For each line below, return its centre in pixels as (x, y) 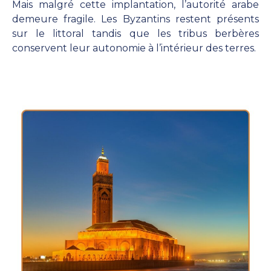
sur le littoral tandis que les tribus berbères (135, 33)
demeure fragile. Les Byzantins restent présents (135, 19)
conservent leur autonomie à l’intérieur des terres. (134, 48)
